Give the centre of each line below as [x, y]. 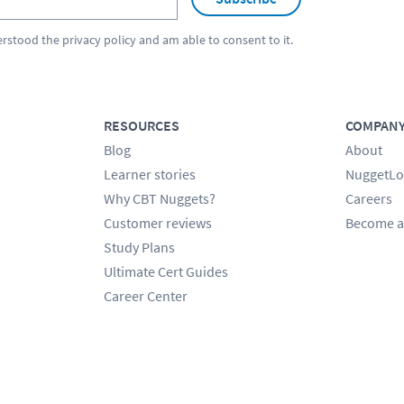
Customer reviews [157, 222]
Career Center [145, 295]
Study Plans [139, 247]
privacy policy [99, 39]
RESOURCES [141, 125]
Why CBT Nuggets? [159, 198]
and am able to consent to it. [215, 39]
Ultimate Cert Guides [165, 271]
